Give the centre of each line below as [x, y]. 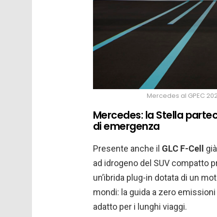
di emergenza [126, 126]
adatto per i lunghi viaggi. [140, 207]
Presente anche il [127, 149]
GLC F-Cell [183, 149]
